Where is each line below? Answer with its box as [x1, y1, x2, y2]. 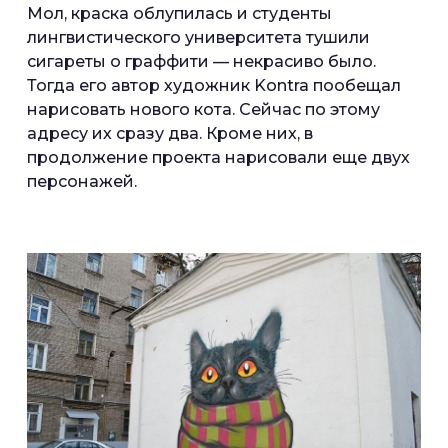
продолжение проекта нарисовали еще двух [27, 147, 410, 167]
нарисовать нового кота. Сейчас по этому [27, 99, 380, 119]
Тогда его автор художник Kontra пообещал [27, 75, 401, 95]
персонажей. [27, 171, 141, 191]
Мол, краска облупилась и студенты [27, 3, 332, 23]
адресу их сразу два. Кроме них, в [27, 123, 313, 143]
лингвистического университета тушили [27, 27, 370, 47]
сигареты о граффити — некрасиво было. [27, 51, 376, 71]
